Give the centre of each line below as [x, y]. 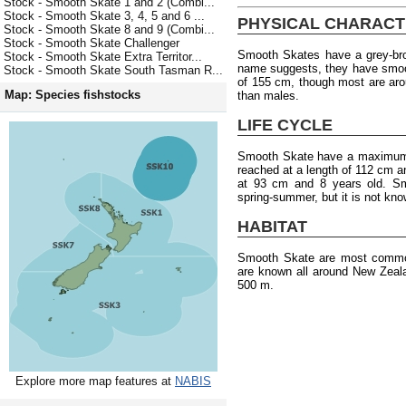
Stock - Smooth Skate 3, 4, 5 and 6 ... [104, 16]
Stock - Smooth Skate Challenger [92, 43]
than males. [268, 95]
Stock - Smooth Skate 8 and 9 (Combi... [109, 30]
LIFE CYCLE [285, 125]
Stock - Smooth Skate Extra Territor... [103, 57]
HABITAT [272, 226]
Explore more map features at [95, 382]
